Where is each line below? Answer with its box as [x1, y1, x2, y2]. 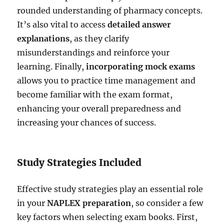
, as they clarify [69, 33, 129, 43]
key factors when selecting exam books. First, [17, 211, 198, 222]
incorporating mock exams [86, 61, 195, 71]
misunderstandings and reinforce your [17, 47, 170, 57]
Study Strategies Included [17, 156, 142, 168]
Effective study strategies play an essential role [17, 183, 203, 194]
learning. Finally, [17, 61, 86, 71]
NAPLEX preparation [47, 197, 131, 208]
